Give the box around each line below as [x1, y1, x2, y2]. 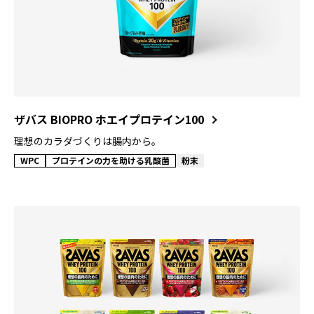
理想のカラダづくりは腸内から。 [14, 133, 161, 148]
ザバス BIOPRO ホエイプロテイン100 [14, 110, 204, 128]
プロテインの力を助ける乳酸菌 [52, 153, 170, 166]
